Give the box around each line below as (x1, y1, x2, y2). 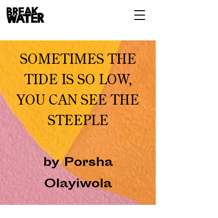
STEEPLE (47, 115, 109, 128)
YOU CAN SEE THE (17, 94, 139, 108)
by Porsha (43, 155, 113, 172)
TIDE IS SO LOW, (24, 74, 132, 88)
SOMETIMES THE (19, 54, 136, 67)
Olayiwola (44, 176, 112, 194)
